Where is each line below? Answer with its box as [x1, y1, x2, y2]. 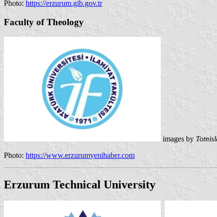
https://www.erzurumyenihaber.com [26, 151, 135, 159]
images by [161, 134, 196, 143]
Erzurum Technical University [4, 178, 155, 191]
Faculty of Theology [4, 16, 84, 27]
